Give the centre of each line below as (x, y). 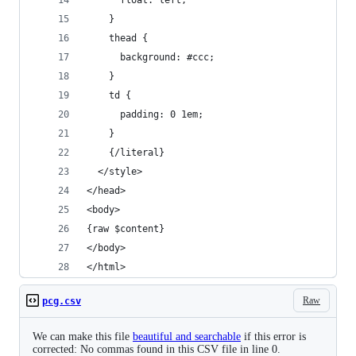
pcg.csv (62, 301)
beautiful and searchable (187, 337)
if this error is (273, 337)
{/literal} (126, 153)
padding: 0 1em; (145, 114)
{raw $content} (126, 229)
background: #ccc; (151, 57)
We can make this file (83, 337)
